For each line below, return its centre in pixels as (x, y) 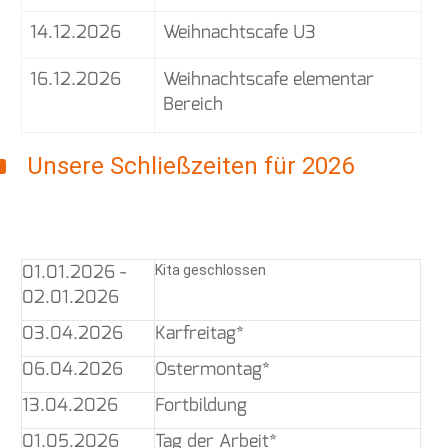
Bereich (193, 103)
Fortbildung (201, 404)
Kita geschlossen (210, 269)
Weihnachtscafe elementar (268, 78)
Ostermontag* (212, 368)
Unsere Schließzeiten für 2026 (187, 165)
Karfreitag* (199, 332)
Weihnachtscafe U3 (239, 31)
